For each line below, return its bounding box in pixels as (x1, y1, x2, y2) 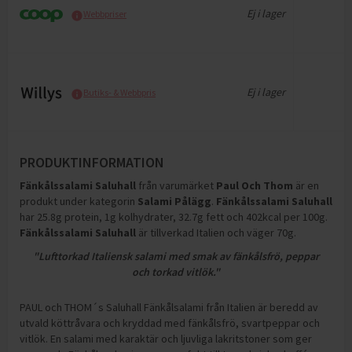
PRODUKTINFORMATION (20, 153, 164, 171)
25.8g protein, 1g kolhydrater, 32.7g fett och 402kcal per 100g (37, 210, 325, 224)
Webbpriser (83, 8, 126, 20)
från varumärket (138, 178, 216, 192)
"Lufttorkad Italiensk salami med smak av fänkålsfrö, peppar (33, 249, 319, 263)
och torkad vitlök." (132, 265, 220, 279)
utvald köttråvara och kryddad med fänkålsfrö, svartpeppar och (20, 316, 320, 330)
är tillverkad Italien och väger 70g (138, 225, 294, 240)
